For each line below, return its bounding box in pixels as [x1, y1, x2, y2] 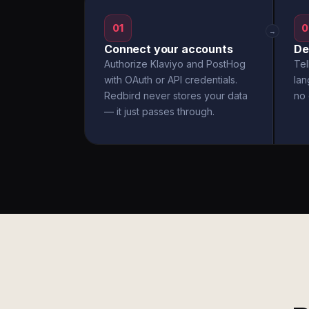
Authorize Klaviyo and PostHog [104, 58, 246, 70]
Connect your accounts [104, 42, 233, 56]
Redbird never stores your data [104, 90, 248, 101]
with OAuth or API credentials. [104, 74, 237, 86]
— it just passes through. [104, 106, 215, 117]
